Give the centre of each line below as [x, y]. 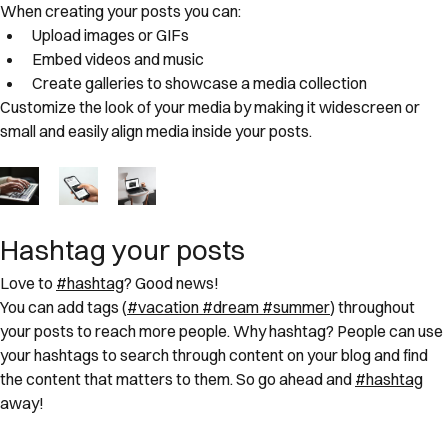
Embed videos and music [119, 58]
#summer [296, 306]
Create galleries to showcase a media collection [199, 82]
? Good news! [171, 282]
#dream [230, 306]
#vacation [163, 306]
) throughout [374, 306]
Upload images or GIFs [110, 34]
